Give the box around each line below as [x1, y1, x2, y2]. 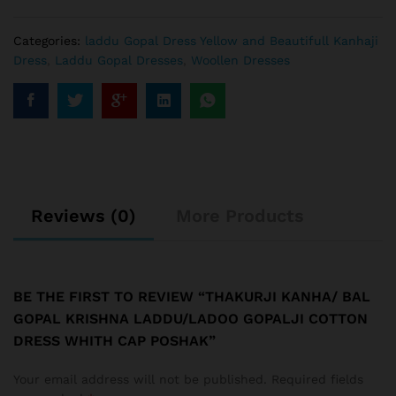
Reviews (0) [31, 205, 136, 227]
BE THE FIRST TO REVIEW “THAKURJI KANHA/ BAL [13, 288, 370, 306]
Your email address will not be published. [13, 372, 267, 387]
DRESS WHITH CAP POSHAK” [13, 332, 216, 350]
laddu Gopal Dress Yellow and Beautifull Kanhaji [85, 34, 378, 49]
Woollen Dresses [191, 53, 290, 68]
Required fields [271, 372, 363, 387]
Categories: [13, 34, 85, 49]
